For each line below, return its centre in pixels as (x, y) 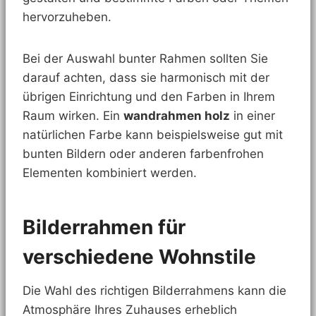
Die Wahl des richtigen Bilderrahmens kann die (154, 290)
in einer (253, 115)
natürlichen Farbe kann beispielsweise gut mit (153, 134)
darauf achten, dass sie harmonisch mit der (146, 77)
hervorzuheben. (67, 17)
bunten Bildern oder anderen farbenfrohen (143, 153)
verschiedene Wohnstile (139, 256)
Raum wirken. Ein (73, 115)
